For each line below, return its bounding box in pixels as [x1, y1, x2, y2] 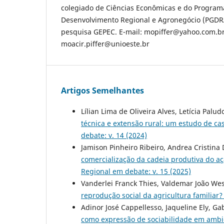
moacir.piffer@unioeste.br [61, 38, 149, 48]
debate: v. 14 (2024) [81, 130, 147, 140]
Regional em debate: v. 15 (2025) [81, 166, 191, 176]
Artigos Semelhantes [61, 84, 144, 96]
